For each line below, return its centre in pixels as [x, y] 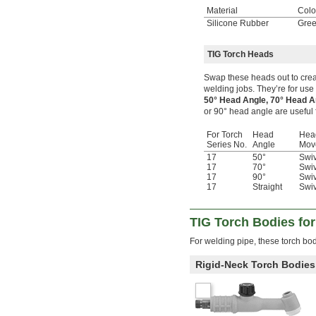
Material [222, 11]
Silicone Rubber [238, 24]
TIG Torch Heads [241, 55]
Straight [267, 187]
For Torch [225, 135]
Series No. [227, 145]
